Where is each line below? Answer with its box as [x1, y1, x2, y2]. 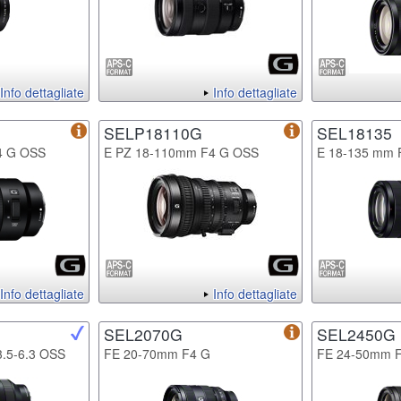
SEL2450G [317, 322, 396, 346]
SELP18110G [104, 121, 202, 144]
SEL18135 [317, 121, 392, 144]
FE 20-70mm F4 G [104, 344, 210, 363]
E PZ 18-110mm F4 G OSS [104, 142, 259, 161]
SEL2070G [104, 322, 183, 346]
